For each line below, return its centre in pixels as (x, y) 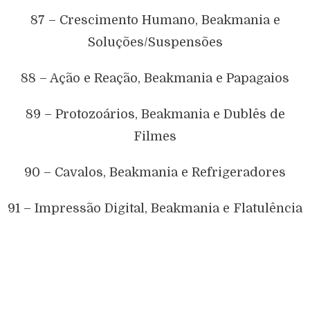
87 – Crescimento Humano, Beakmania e (155, 20)
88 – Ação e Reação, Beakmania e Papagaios (155, 78)
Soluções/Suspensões (155, 42)
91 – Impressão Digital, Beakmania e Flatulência (155, 208)
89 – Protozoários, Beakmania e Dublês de (155, 114)
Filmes (155, 136)
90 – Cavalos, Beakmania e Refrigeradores (155, 172)
